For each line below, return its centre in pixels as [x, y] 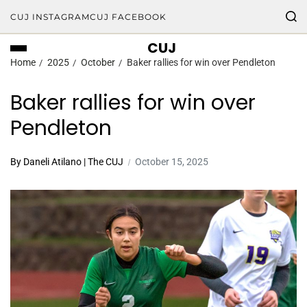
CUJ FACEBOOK [128, 17]
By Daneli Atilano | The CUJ [67, 162]
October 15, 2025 [172, 162]
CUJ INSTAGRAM [50, 17]
